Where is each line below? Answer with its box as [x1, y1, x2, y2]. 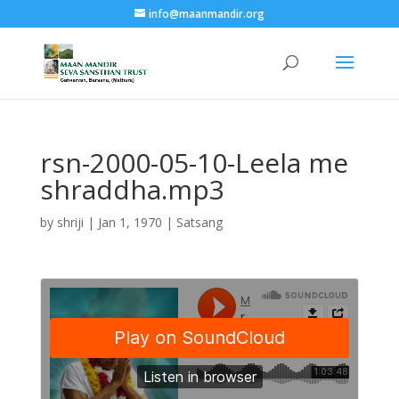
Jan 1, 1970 [97, 214, 162, 231]
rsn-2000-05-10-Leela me [39, 144, 348, 181]
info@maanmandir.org [148, 6, 265, 21]
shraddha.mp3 [39, 171, 224, 208]
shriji [56, 214, 84, 231]
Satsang [175, 214, 223, 231]
